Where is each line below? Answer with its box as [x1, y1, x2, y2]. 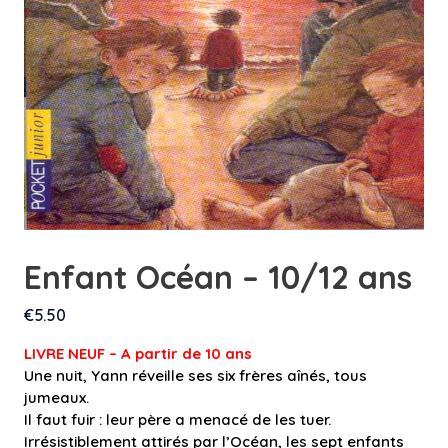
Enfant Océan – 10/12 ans [24, 257, 412, 297]
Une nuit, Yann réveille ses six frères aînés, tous [24, 366, 367, 385]
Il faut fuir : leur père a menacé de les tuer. [24, 410, 331, 429]
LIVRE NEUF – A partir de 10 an [24, 344, 244, 363]
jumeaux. [24, 388, 89, 407]
